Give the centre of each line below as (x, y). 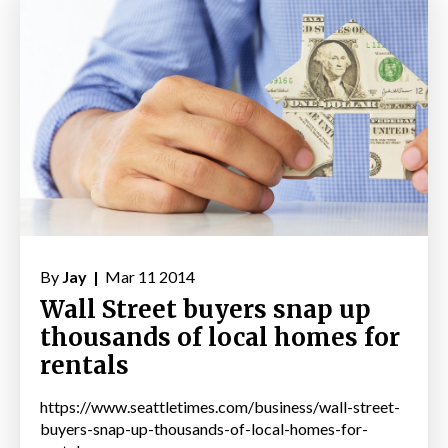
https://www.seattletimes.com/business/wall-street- (220, 407)
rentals (84, 366)
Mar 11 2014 (148, 277)
